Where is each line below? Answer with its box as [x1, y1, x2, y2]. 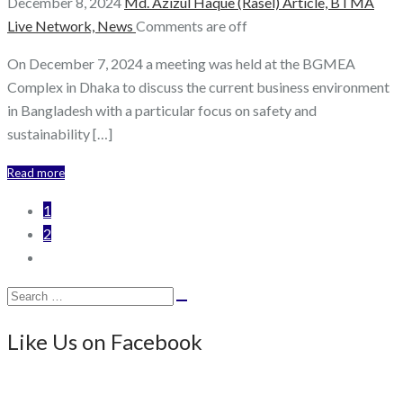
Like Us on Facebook [7, 328, 202, 355]
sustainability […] [7, 125, 112, 143]
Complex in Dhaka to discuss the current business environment [7, 78, 390, 96]
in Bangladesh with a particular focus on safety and [7, 102, 317, 120]
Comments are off [136, 17, 247, 35]
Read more [7, 166, 65, 181]
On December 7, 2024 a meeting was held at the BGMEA [7, 55, 355, 73]
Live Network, [7, 17, 97, 35]
